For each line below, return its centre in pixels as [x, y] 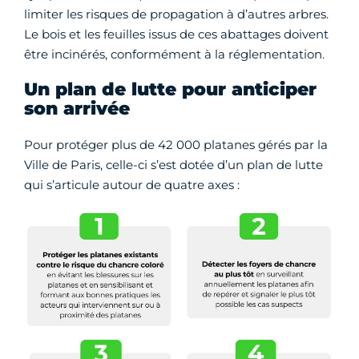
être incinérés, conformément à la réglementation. [174, 54]
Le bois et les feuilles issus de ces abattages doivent [176, 34]
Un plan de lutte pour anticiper [170, 89]
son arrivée [77, 108]
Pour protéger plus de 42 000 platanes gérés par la [176, 144]
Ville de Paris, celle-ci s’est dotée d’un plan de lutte [173, 164]
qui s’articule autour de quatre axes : [132, 184]
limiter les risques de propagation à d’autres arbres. [176, 14]
